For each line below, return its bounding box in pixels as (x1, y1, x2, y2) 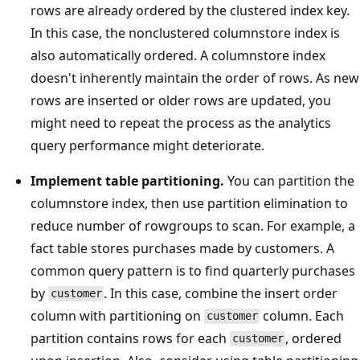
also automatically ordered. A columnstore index (31, 46, 325, 64)
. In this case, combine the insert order (104, 284, 338, 302)
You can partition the (224, 171, 354, 190)
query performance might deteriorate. (31, 136, 264, 154)
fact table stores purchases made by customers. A (31, 239, 334, 257)
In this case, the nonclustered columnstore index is (31, 23, 340, 42)
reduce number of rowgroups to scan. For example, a (31, 216, 355, 235)
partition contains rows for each (31, 329, 230, 347)
